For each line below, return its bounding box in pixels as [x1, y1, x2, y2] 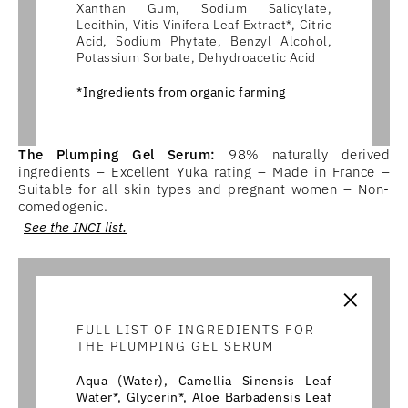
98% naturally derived [215, 146, 390, 163]
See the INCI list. [24, 219, 127, 236]
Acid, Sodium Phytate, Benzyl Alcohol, [76, 33, 331, 49]
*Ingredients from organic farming [76, 84, 286, 100]
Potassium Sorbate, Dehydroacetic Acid [76, 49, 316, 66]
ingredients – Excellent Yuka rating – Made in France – [18, 163, 390, 180]
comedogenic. [18, 198, 107, 215]
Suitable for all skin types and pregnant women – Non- [18, 180, 390, 198]
